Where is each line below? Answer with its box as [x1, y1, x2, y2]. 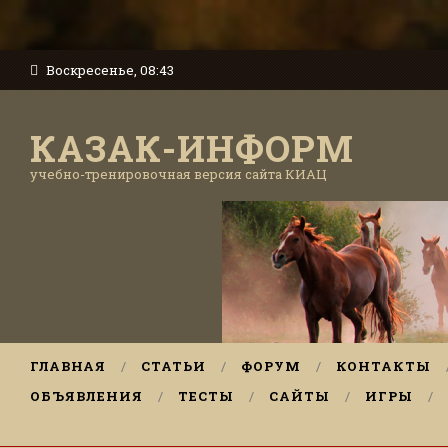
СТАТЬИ [141, 357, 206, 375]
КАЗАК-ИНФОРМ [30, 124, 354, 172]
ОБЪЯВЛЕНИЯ [30, 387, 143, 405]
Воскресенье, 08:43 [43, 61, 174, 79]
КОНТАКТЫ [336, 357, 431, 375]
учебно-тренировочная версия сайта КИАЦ [30, 165, 327, 183]
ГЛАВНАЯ [30, 357, 106, 375]
